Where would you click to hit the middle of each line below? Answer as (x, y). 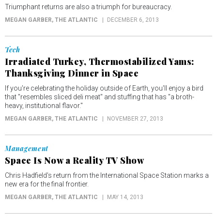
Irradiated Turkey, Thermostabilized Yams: (100, 62)
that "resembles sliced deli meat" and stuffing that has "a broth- (100, 97)
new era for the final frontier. (47, 184)
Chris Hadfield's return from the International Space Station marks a (107, 175)
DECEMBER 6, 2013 (133, 20)
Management (27, 148)
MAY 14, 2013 (125, 197)
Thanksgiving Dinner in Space (72, 73)
